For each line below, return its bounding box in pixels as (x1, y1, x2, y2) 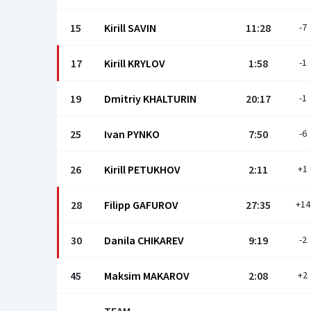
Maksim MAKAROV (104, 269, 190, 283)
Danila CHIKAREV (104, 233, 184, 247)
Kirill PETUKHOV (104, 162, 180, 176)
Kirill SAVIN (104, 21, 156, 35)
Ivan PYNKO (104, 127, 160, 141)
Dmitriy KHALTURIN (104, 92, 196, 106)
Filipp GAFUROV (104, 198, 178, 212)
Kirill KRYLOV (104, 56, 165, 70)
